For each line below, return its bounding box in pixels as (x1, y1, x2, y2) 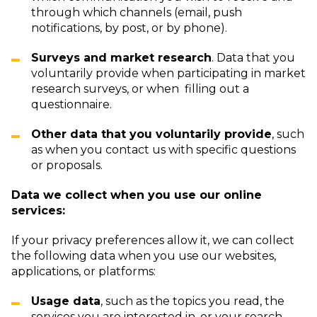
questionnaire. (31, 98, 112, 111)
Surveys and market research (31, 51, 212, 64)
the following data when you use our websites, (11, 249, 276, 263)
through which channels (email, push (31, 6, 242, 19)
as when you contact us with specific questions (31, 143, 296, 156)
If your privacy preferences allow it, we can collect (11, 234, 294, 247)
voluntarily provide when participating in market (31, 67, 306, 80)
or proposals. (31, 158, 103, 172)
